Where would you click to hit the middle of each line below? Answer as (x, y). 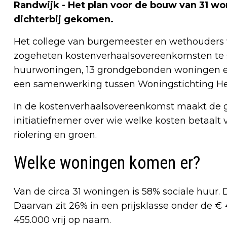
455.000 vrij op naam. (62, 220)
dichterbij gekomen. (64, 19)
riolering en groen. (55, 135)
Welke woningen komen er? (107, 163)
